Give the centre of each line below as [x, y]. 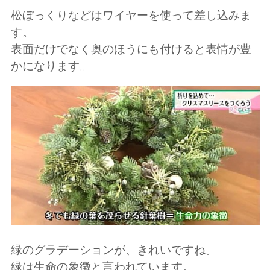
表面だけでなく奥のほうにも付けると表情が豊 [131, 49]
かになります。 [51, 66]
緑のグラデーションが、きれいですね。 [114, 250]
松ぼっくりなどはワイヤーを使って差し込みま [131, 15]
